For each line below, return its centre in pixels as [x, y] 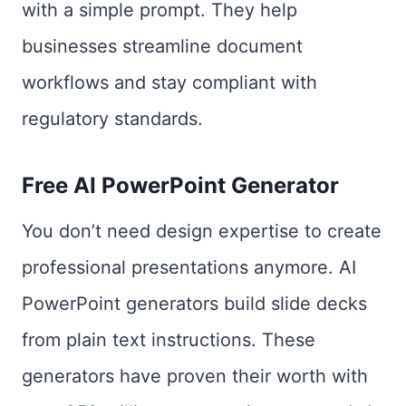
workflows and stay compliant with [169, 82]
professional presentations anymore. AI [189, 267]
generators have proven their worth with [195, 376]
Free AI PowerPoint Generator [180, 185]
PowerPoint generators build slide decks [194, 304]
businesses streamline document [162, 46]
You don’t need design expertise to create [202, 231]
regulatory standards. [112, 119]
